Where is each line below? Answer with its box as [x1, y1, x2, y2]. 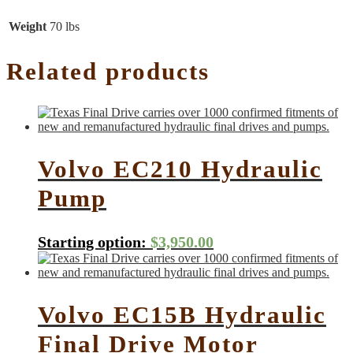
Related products [6, 57, 210, 85]
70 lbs [50, 20, 80, 33]
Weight [9, 20, 46, 33]
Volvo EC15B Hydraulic [38, 300, 326, 329]
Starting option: [38, 232, 147, 251]
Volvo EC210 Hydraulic [38, 155, 322, 184]
